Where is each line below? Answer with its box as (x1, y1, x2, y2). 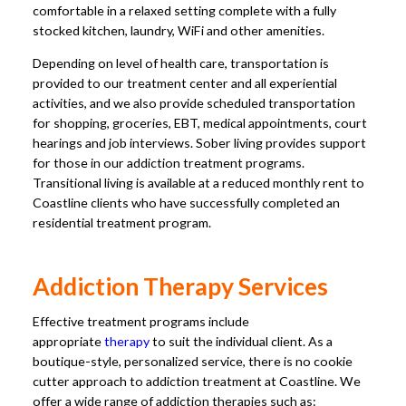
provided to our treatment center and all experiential (33, 75, 337, 92)
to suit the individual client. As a (150, 333, 333, 349)
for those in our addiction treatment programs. (33, 155, 304, 171)
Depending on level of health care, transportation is (33, 55, 329, 72)
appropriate (33, 333, 104, 349)
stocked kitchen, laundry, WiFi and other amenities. (33, 22, 324, 38)
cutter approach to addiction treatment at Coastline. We (33, 372, 361, 389)
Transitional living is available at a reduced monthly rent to (33, 175, 364, 191)
